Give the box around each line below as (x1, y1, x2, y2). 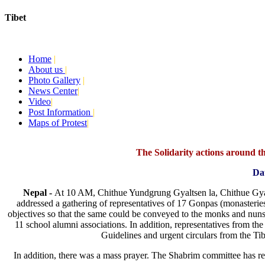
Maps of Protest (28, 117, 87, 128)
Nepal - (22, 187, 54, 198)
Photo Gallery (28, 75, 80, 85)
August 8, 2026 (27, 35, 76, 44)
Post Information (28, 106, 93, 117)
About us (28, 64, 65, 75)
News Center (28, 85, 77, 96)
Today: (5, 35, 27, 44)
